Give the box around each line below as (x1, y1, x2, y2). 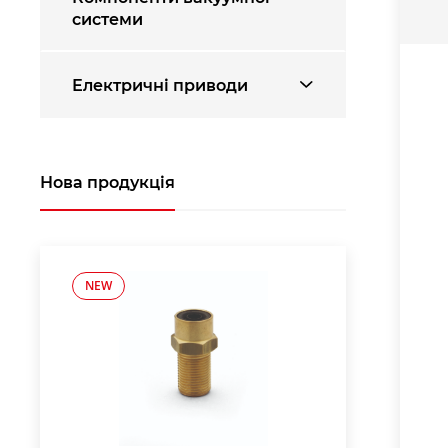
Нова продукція (40, 172, 175, 192)
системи (72, 8, 143, 29)
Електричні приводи (72, 74, 248, 95)
